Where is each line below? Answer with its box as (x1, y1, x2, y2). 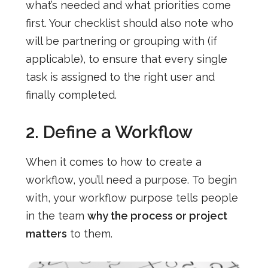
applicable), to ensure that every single (25, 52, 227, 65)
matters (25, 227, 67, 240)
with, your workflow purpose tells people (25, 191, 238, 204)
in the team (25, 209, 87, 222)
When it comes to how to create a (25, 155, 202, 168)
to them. (66, 227, 112, 240)
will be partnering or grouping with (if (25, 34, 217, 47)
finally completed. (25, 88, 117, 101)
